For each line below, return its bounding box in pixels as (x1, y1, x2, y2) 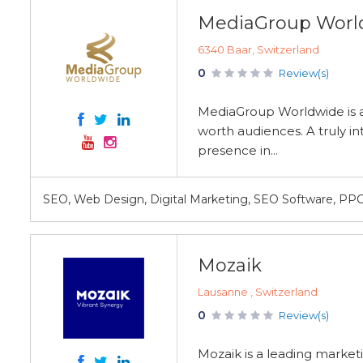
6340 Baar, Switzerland (198, 43, 319, 56)
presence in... (198, 143, 278, 158)
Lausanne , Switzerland (198, 285, 318, 298)
